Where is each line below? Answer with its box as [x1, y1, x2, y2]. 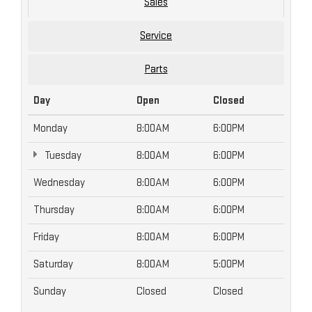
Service [140, 29, 172, 43]
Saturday [33, 258, 73, 272]
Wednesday [33, 176, 85, 190]
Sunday [33, 285, 66, 299]
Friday [33, 231, 59, 244]
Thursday [33, 203, 75, 217]
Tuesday [42, 149, 81, 163]
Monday [33, 122, 68, 136]
